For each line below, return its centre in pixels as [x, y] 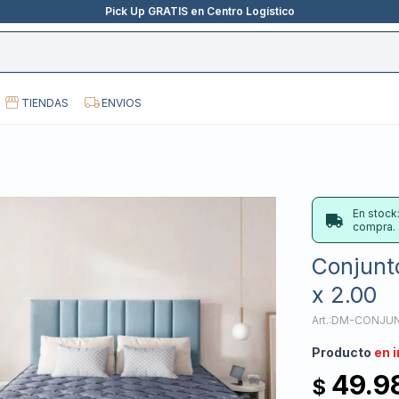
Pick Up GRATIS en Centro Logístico [199, 11]
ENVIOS [121, 102]
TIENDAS [45, 102]
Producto [343, 353]
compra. [375, 227]
